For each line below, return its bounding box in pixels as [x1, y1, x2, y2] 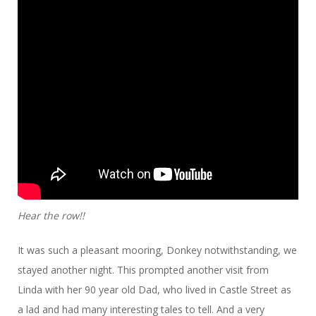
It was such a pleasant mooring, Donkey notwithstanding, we [18, 243, 297, 257]
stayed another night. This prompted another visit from [18, 263, 272, 277]
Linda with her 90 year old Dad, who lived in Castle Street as [18, 283, 291, 297]
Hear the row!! [18, 209, 85, 223]
